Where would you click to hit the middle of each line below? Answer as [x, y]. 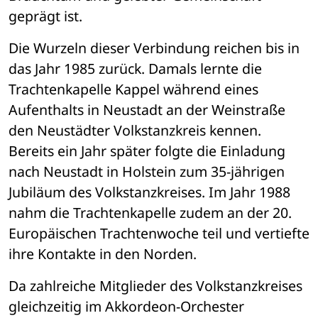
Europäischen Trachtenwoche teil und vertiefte [159, 234]
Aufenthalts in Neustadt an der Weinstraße [147, 110]
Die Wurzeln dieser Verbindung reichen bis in [154, 48]
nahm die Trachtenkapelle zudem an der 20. [150, 213]
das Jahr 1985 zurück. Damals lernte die [135, 69]
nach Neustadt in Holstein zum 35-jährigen [147, 172]
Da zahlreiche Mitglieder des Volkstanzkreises [155, 286]
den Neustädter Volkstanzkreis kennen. [135, 131]
